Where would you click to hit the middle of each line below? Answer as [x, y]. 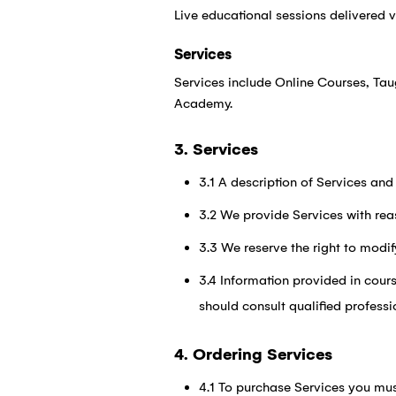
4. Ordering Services [253, 355]
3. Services [216, 150]
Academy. [203, 104]
